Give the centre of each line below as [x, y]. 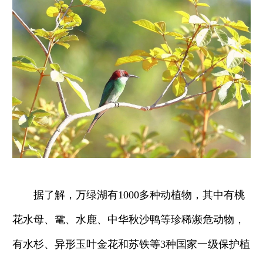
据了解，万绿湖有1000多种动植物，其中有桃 [129, 195]
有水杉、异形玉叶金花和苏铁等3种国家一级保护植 [131, 245]
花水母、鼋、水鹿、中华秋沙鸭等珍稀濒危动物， [129, 220]
